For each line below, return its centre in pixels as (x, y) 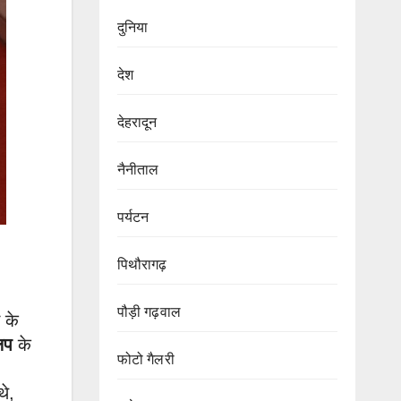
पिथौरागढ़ (142, 264)
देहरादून (137, 122)
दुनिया (132, 27)
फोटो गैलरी (145, 359)
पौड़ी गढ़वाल (149, 311)
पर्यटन (133, 217)
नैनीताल (138, 169)
